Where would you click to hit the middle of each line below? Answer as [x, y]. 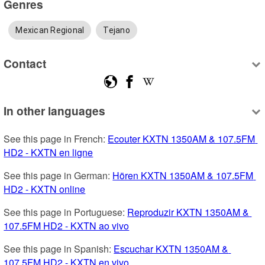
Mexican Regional [50, 30]
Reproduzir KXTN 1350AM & [188, 212]
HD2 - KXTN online [45, 189]
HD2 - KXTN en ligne [49, 152]
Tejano [117, 30]
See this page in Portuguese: [66, 212]
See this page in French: [56, 138]
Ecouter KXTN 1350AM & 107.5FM [182, 138]
